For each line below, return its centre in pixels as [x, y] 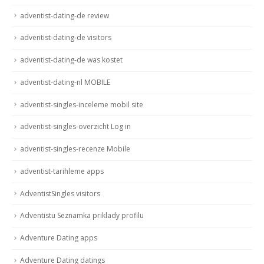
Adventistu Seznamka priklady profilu [82, 216]
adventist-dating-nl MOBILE [65, 82]
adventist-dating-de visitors [66, 38]
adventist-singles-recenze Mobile [75, 149]
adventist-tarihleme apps [62, 171]
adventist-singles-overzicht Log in [75, 127]
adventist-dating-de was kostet [71, 60]
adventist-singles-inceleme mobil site [82, 104]
